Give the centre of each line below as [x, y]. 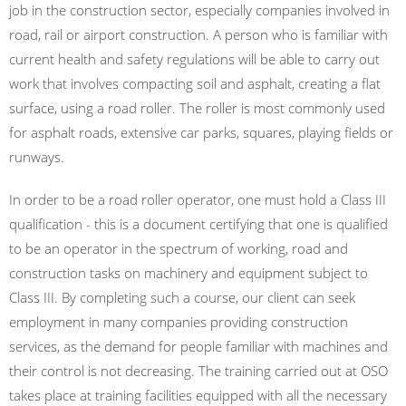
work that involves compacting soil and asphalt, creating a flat [195, 83]
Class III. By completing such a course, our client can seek [182, 297]
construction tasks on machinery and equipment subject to [188, 273]
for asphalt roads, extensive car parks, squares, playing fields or [201, 132]
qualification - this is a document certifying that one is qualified [198, 224]
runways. [40, 157]
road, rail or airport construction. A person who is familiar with [198, 34]
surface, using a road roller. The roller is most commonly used [197, 108]
